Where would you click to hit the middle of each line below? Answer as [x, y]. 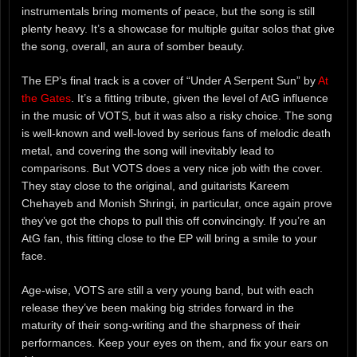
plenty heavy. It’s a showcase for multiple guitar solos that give [178, 28]
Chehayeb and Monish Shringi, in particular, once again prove [177, 203]
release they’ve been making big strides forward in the [158, 307]
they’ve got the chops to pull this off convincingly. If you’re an [174, 220]
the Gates [46, 98]
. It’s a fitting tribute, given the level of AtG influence [200, 98]
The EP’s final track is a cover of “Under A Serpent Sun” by [170, 80]
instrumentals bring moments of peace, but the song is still [168, 11]
